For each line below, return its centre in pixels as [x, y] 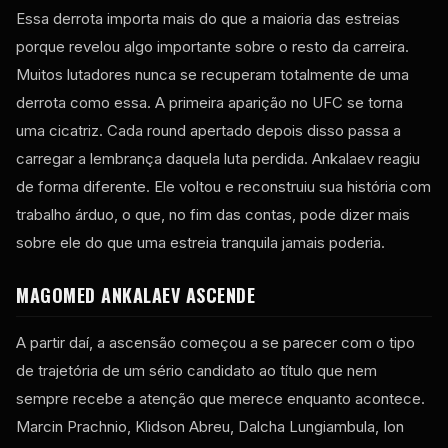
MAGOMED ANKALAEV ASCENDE [135, 294]
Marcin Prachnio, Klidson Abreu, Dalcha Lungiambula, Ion [210, 426]
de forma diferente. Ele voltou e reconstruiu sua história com [223, 186]
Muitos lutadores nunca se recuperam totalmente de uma [212, 74]
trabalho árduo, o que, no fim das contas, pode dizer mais [213, 214]
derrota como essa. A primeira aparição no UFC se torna [209, 102]
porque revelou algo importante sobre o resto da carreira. [212, 46]
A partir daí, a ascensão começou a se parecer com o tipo [215, 342]
